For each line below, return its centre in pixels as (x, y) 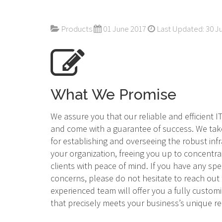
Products (77, 29)
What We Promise (113, 95)
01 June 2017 (125, 29)
